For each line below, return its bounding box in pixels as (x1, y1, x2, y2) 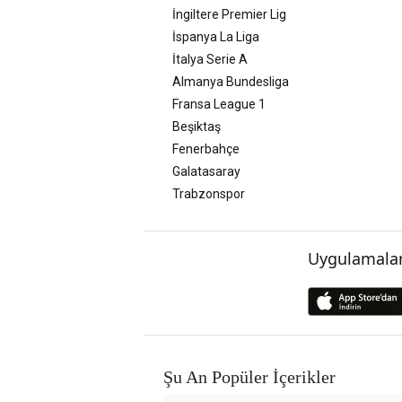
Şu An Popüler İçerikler (163, 366, 336, 387)
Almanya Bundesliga (172, 74, 289, 89)
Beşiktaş (172, 118, 221, 134)
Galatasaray (172, 163, 240, 179)
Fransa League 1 (172, 96, 266, 111)
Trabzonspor (172, 186, 245, 201)
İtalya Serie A (172, 51, 248, 66)
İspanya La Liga (172, 29, 259, 44)
